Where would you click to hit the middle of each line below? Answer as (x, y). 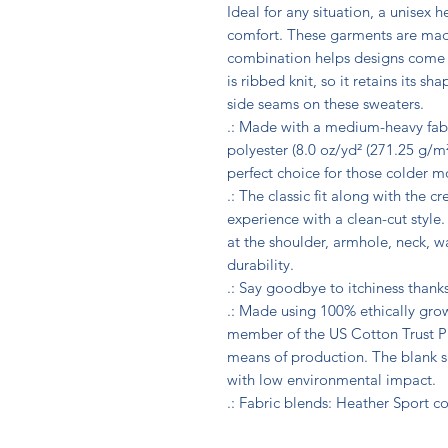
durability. (262, 265)
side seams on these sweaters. (327, 104)
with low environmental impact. (331, 380)
